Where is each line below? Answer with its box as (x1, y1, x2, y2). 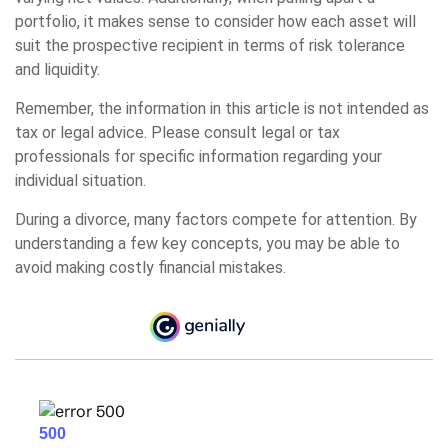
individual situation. (15, 171, 146, 191)
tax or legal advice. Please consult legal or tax (15, 123, 340, 143)
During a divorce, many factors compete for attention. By (15, 210, 417, 230)
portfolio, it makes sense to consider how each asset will (15, 12, 416, 32)
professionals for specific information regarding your (15, 147, 382, 167)
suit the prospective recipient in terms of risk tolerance (15, 36, 405, 56)
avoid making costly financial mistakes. (15, 258, 286, 278)
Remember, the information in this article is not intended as (15, 99, 429, 119)
